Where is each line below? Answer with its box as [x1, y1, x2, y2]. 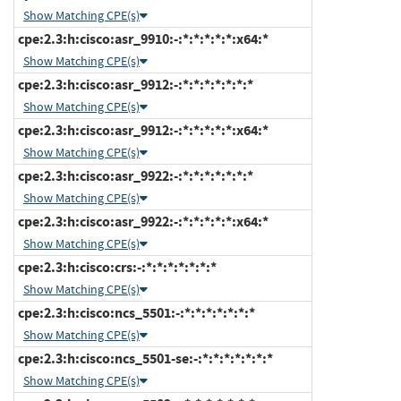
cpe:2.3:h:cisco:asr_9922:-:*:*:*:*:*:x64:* [15, 211, 269, 231]
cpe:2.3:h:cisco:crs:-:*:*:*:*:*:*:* [15, 257, 217, 277]
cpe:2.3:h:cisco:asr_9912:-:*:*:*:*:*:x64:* [15, 120, 269, 140]
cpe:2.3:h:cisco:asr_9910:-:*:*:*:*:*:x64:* [15, 29, 269, 48]
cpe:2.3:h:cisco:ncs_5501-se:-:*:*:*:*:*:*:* [15, 348, 273, 368]
